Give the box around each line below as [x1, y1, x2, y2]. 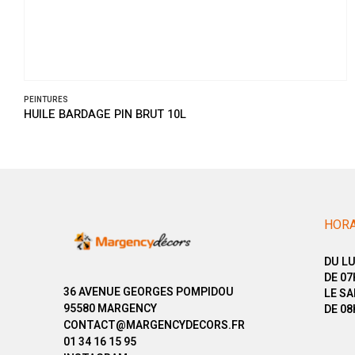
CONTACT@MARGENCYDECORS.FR [63, 317, 245, 334]
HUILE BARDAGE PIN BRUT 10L [24, 106, 186, 124]
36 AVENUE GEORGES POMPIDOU [63, 284, 234, 300]
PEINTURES [24, 94, 68, 106]
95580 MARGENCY [63, 300, 157, 317]
